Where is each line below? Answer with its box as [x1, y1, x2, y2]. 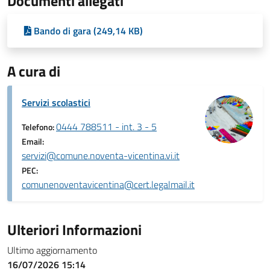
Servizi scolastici [22, 95, 90, 110]
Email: [22, 135, 44, 149]
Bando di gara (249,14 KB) [34, 24, 143, 39]
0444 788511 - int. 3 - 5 [56, 119, 157, 134]
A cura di [7, 60, 60, 83]
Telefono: [22, 121, 56, 134]
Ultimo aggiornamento [7, 243, 97, 258]
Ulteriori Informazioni [7, 219, 142, 241]
